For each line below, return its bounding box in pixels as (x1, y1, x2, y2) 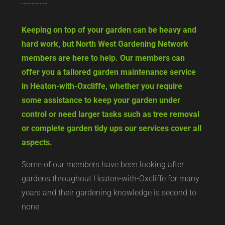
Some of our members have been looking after (21, 159, 184, 169)
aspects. (21, 137, 52, 147)
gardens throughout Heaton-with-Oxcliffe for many (21, 173, 199, 183)
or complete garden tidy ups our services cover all (21, 123, 201, 133)
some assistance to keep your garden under (21, 95, 180, 105)
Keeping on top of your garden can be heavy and (21, 25, 196, 35)
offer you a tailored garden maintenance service (21, 67, 196, 77)
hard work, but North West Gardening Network (21, 39, 188, 49)
